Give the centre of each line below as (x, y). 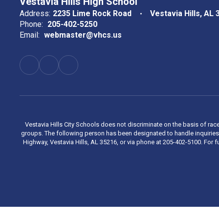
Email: (30, 35)
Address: (35, 13)
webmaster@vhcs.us (83, 35)
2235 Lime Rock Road (92, 13)
